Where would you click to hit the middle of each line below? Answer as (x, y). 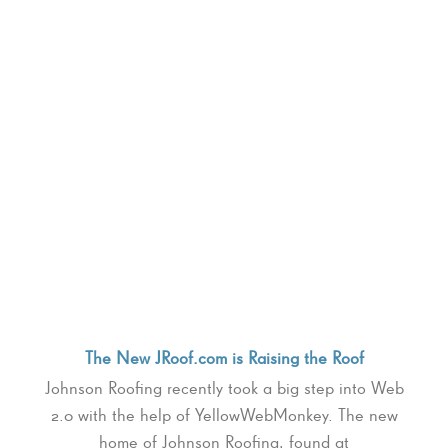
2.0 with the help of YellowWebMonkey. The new (224, 415)
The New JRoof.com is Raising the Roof (224, 358)
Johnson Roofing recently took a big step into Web (224, 388)
